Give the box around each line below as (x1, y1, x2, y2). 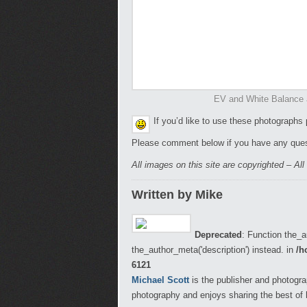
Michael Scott (132, 275, 189, 285)
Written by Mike (132, 188, 223, 201)
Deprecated (195, 230, 242, 240)
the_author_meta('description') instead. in (132, 245, 296, 255)
